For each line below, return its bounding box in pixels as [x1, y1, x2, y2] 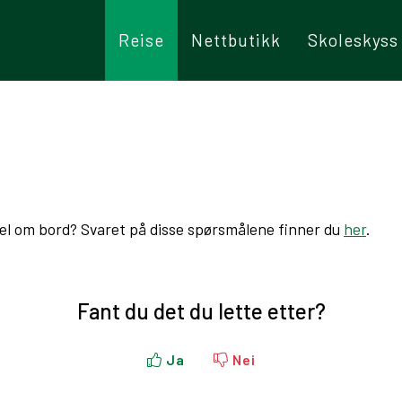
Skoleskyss [308, 30, 398, 50]
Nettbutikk [191, 30, 281, 50]
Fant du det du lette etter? [76, 298, 326, 324]
